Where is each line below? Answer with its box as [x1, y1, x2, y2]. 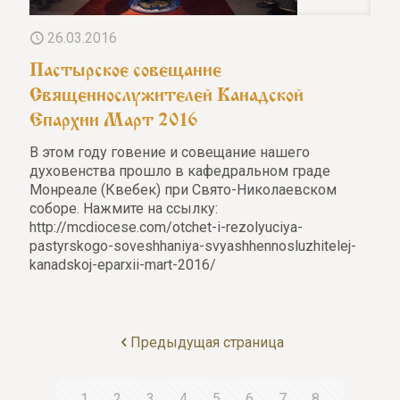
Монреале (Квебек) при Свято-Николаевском [29, 180, 337, 198]
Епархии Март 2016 [29, 112, 198, 121]
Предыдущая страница [130, 333, 284, 351]
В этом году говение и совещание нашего [29, 143, 310, 161]
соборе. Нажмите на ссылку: [29, 199, 218, 217]
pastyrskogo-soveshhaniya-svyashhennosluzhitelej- [29, 237, 356, 254]
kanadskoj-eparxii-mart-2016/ [29, 255, 216, 273]
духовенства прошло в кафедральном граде [29, 162, 330, 179]
